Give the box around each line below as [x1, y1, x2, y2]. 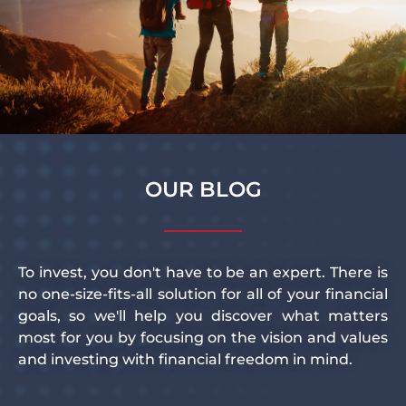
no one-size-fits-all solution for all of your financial [18, 285, 388, 304]
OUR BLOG [144, 177, 262, 202]
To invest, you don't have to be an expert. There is [18, 264, 388, 282]
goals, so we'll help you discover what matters [18, 307, 388, 325]
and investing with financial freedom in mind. [18, 351, 353, 369]
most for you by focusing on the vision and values [18, 329, 388, 347]
